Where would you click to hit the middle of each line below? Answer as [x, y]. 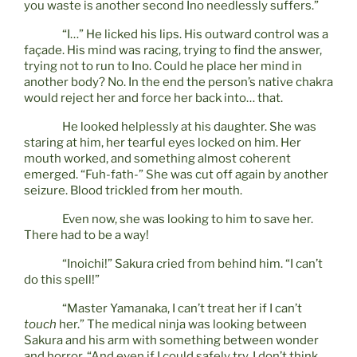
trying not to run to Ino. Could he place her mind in [163, 67]
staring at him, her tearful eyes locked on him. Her [163, 143]
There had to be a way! [86, 235]
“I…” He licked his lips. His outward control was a [195, 35]
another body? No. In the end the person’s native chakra [178, 82]
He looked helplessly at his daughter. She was [189, 127]
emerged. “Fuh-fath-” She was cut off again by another [176, 175]
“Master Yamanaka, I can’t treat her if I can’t [182, 309]
